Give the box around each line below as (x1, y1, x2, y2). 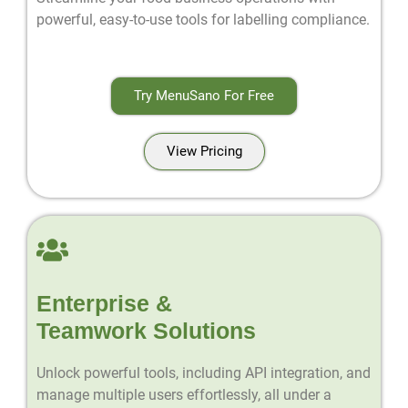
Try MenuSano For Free (134, 87, 274, 104)
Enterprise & (36, 290, 172, 316)
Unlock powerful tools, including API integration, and (36, 363, 371, 382)
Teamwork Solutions (36, 317, 256, 343)
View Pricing (166, 142, 242, 159)
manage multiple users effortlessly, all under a (36, 385, 331, 403)
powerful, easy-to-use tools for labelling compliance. (36, 10, 370, 28)
